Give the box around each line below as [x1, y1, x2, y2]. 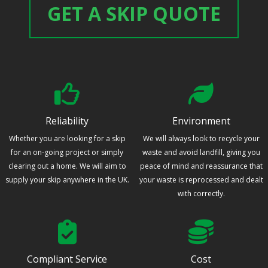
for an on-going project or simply [11, 147, 123, 158]
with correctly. [177, 188, 225, 199]
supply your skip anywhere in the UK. [5, 175, 129, 185]
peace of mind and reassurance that [139, 161, 263, 172]
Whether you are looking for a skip [8, 133, 126, 144]
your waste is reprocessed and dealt [139, 175, 263, 185]
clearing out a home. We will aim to [8, 161, 126, 172]
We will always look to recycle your [142, 133, 260, 144]
